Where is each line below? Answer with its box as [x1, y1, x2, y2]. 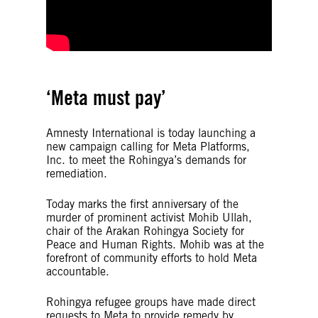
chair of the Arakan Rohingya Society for [46, 224, 244, 238]
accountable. [46, 264, 109, 278]
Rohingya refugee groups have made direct [46, 295, 256, 309]
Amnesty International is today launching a [46, 126, 256, 140]
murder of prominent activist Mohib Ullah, [46, 210, 252, 224]
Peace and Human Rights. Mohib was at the [46, 237, 264, 251]
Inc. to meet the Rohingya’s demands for [46, 153, 246, 167]
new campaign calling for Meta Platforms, [46, 139, 250, 153]
